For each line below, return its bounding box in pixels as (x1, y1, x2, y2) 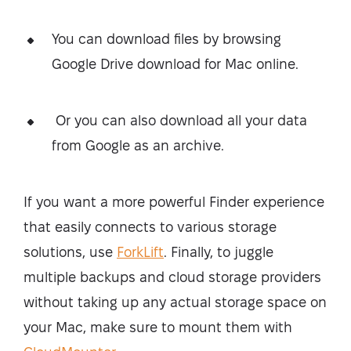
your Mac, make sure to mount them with (24, 319, 292, 335)
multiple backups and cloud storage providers (24, 269, 321, 284)
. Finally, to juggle (164, 244, 273, 259)
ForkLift (117, 244, 164, 259)
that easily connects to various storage (24, 219, 277, 234)
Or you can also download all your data (52, 112, 307, 128)
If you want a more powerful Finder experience (24, 194, 324, 209)
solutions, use (24, 244, 117, 259)
